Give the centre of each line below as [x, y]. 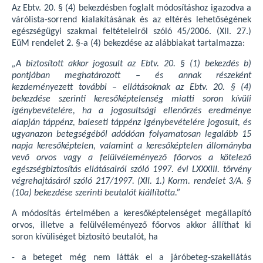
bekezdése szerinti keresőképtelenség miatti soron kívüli [131, 99]
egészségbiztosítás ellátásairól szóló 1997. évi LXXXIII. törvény [131, 170]
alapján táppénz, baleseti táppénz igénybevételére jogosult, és [131, 123]
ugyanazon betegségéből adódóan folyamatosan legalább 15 [131, 134]
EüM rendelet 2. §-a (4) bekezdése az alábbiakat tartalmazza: [128, 43]
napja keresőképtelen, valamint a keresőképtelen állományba [131, 146]
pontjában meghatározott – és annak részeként [131, 76]
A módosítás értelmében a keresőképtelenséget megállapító [131, 214]
